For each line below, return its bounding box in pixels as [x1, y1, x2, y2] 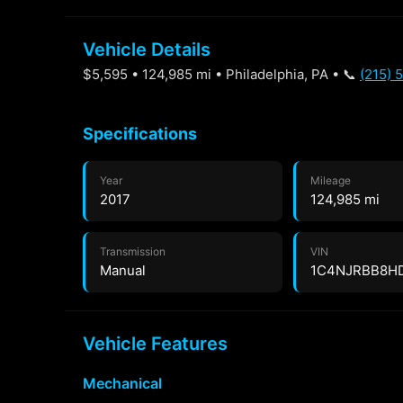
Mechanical [83, 374, 162, 392]
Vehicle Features [83, 333, 228, 354]
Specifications [83, 124, 197, 143]
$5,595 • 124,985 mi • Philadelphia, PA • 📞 [83, 66, 360, 83]
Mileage [310, 174, 352, 187]
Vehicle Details [83, 39, 210, 60]
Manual [100, 262, 146, 279]
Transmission [100, 245, 166, 258]
